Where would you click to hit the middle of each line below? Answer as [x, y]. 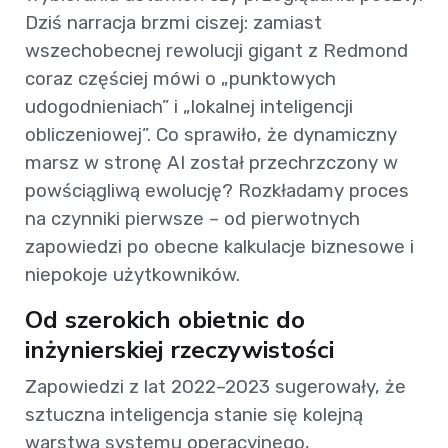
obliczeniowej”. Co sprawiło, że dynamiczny [211, 135]
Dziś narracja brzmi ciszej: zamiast [173, 23]
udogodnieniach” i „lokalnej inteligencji [189, 107]
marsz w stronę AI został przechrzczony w [211, 163]
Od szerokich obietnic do [165, 320]
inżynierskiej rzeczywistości [179, 350]
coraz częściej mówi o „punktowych [180, 79]
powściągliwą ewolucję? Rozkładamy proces [217, 191]
